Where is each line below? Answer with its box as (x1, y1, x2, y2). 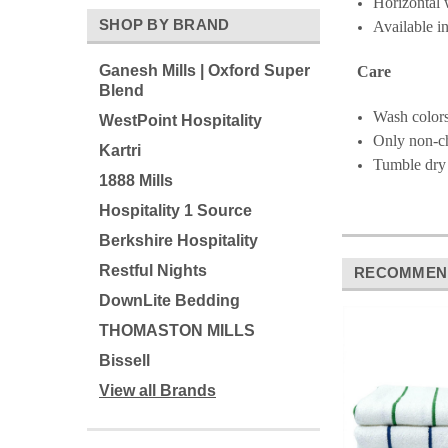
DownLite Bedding (99, 292, 240, 309)
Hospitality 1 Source (99, 202, 252, 219)
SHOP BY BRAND (99, 16, 230, 33)
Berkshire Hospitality (99, 232, 258, 249)
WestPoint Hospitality (99, 112, 262, 129)
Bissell (99, 352, 150, 369)
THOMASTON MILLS (99, 322, 255, 339)
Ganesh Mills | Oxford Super (99, 62, 310, 79)
